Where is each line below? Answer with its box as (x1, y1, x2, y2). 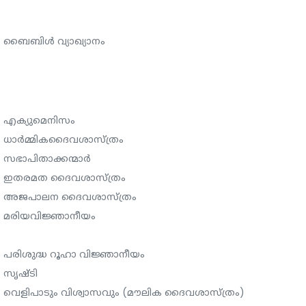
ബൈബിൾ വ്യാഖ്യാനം (3, 33, 106, 48)
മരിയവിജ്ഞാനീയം (3, 208, 96, 223)
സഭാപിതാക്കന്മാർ (3, 151, 92, 165)
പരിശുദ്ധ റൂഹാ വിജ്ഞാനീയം (3, 247, 145, 261)
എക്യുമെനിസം (3, 113, 76, 127)
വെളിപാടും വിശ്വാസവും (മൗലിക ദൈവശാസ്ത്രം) (3, 285, 245, 299)
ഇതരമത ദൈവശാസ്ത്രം (3, 170, 126, 184)
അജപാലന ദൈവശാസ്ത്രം (3, 189, 137, 204)
